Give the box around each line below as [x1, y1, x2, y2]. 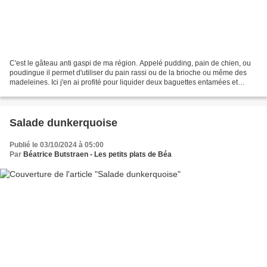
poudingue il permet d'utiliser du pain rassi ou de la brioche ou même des [10, 69, 247, 77]
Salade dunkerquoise [10, 117, 117, 129]
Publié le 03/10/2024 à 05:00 [10, 141, 104, 150]
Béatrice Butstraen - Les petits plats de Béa [23, 150, 172, 159]
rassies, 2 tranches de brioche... [10, 88, 112, 97]
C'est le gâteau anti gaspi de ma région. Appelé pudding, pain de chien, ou [10, 59, 251, 68]
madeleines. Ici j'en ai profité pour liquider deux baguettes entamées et [10, 78, 238, 87]
